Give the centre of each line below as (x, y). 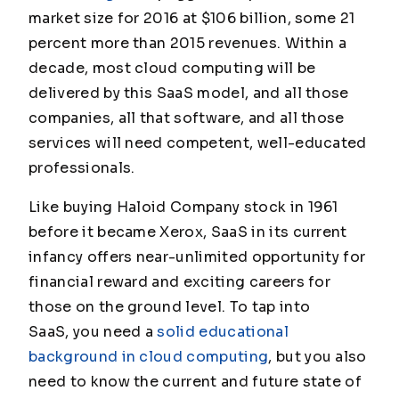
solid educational (223, 332)
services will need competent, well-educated (198, 143)
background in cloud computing (149, 357)
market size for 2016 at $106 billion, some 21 (192, 18)
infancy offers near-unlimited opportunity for (197, 257)
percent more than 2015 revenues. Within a (188, 43)
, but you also (318, 357)
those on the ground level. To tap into (170, 307)
